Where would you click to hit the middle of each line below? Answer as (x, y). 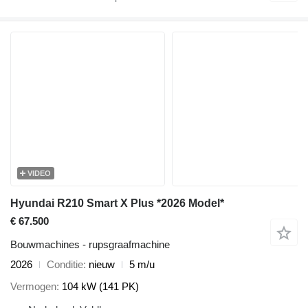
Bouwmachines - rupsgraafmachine (90, 244)
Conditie (65, 264)
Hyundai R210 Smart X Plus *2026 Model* (117, 203)
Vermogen (33, 287)
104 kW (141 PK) (100, 287)
